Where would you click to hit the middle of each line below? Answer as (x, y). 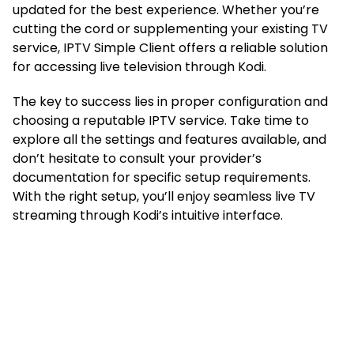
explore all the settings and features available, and (169, 139)
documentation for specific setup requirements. (162, 177)
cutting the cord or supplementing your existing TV (170, 28)
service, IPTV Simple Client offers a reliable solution (170, 47)
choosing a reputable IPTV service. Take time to (161, 120)
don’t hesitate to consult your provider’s (137, 158)
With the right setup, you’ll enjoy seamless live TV (164, 196)
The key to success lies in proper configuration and (170, 101)
